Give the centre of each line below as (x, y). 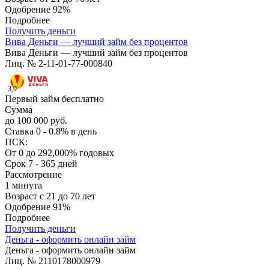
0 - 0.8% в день (66, 131)
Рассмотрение (33, 175)
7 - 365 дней (53, 164)
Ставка (20, 131)
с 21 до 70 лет (68, 196)
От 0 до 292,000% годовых (59, 153)
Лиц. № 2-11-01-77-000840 (59, 64)
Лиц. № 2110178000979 (53, 261)
